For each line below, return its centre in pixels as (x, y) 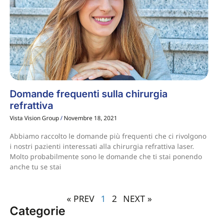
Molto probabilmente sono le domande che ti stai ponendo (106, 157)
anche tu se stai (36, 167)
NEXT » (137, 199)
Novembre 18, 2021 (90, 118)
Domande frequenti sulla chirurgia (89, 94)
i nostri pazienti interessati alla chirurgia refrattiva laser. (102, 146)
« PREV (80, 199)
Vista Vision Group (35, 118)
